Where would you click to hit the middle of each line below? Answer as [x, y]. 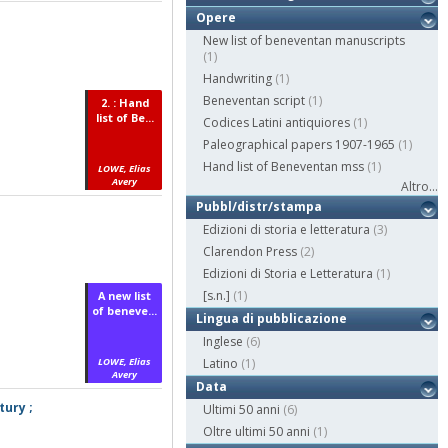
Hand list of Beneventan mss [284, 167]
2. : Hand [124, 102]
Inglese [223, 342]
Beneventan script [254, 101]
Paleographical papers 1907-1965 [299, 145]
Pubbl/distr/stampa [259, 207]
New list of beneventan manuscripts [304, 41]
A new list [125, 296]
